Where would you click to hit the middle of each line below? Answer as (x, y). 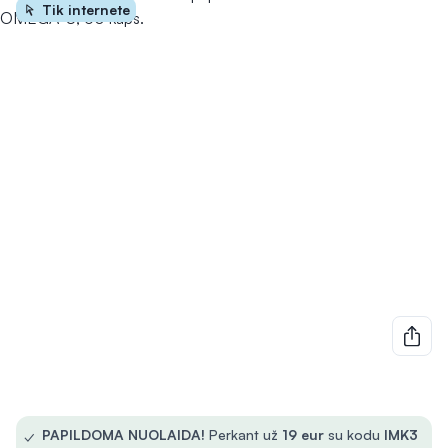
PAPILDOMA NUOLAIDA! (123, 434)
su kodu (354, 434)
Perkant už (243, 434)
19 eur (305, 434)
